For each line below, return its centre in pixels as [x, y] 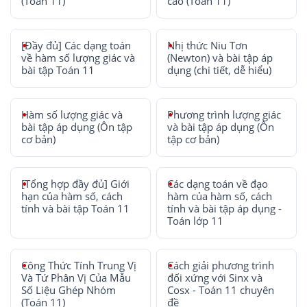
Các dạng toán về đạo [218, 184]
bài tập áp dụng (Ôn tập [77, 127]
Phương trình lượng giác [224, 114]
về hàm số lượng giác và [78, 58]
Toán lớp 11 [196, 221]
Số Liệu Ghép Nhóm [69, 290]
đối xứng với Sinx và [215, 278]
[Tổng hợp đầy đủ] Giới [75, 184]
